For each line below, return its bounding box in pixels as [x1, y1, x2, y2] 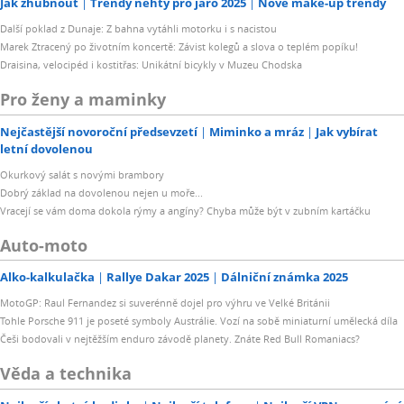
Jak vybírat [316, 123, 378, 140]
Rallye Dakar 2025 [106, 269, 209, 286]
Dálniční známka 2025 [221, 269, 348, 286]
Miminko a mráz [209, 123, 304, 140]
